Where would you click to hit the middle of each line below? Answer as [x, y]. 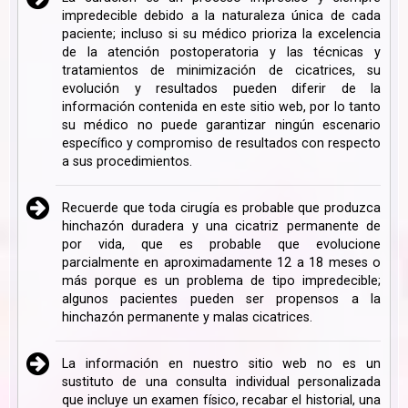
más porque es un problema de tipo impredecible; [221, 281]
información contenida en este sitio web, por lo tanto [221, 107]
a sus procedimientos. [127, 162]
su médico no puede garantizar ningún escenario [221, 126]
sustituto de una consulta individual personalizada [221, 382]
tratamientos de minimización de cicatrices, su [221, 71]
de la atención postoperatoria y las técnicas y [221, 53]
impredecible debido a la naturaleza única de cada [221, 16]
